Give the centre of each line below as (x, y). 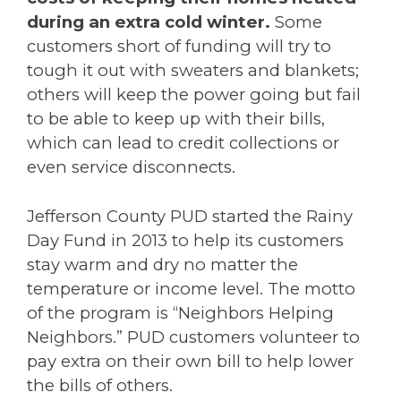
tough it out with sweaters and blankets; (193, 70)
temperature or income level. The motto (191, 288)
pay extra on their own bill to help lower (190, 361)
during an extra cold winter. (149, 22)
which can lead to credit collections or (183, 143)
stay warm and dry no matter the (162, 264)
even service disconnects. (131, 167)
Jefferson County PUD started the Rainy (190, 216)
